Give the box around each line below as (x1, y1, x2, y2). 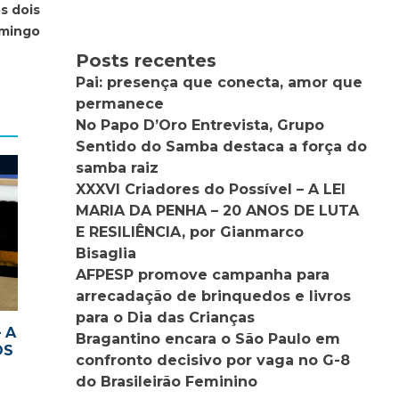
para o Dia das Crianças (76, 308, 256, 326)
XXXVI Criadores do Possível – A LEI (76, 180, 346, 198)
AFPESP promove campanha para (76, 265, 330, 283)
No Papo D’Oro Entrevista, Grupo (76, 116, 325, 134)
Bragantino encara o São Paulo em (76, 330, 341, 347)
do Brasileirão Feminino (76, 372, 258, 390)
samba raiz (76, 159, 159, 176)
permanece (76, 94, 165, 112)
